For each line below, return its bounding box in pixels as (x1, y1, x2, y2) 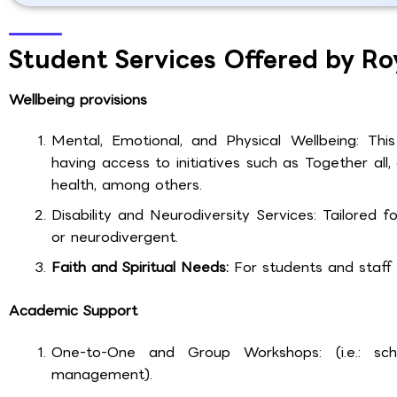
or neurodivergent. (51, 226, 178, 249)
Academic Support (9, 300, 137, 323)
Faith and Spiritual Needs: (51, 256, 229, 279)
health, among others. (51, 174, 202, 197)
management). (51, 362, 152, 385)
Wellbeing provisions (9, 88, 147, 111)
